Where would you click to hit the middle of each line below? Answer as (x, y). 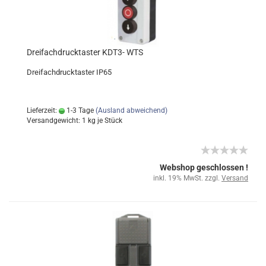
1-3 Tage (79, 110)
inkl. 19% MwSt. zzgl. (187, 178)
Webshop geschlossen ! (204, 167)
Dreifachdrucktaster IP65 (69, 72)
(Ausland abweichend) (132, 110)
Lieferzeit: (43, 110)
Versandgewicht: (54, 121)
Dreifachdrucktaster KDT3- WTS (85, 52)
